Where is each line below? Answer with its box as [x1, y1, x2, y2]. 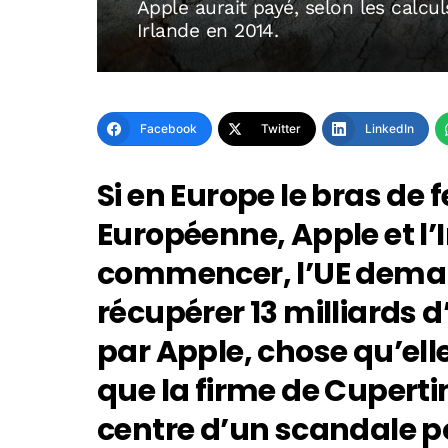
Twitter [261, 121, 301, 137]
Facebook [140, 121, 197, 137]
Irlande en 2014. [137, 19, 279, 43]
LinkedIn [365, 121, 414, 137]
